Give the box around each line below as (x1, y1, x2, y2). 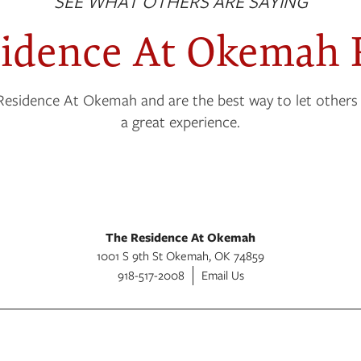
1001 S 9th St (97, 247, 163, 264)
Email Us (201, 267, 244, 284)
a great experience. (121, 111, 240, 132)
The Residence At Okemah (106, 229, 255, 247)
